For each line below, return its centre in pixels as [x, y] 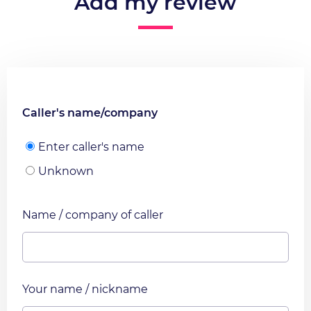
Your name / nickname [85, 289]
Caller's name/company [90, 113]
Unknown [66, 171]
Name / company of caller [93, 215]
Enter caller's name [91, 147]
